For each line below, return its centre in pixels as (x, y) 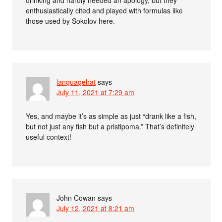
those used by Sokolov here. (71, 21)
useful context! (49, 137)
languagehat (76, 82)
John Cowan (76, 197)
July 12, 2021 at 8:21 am (96, 208)
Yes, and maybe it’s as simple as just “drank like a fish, (111, 116)
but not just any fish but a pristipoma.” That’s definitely (110, 126)
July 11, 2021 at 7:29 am (96, 92)
